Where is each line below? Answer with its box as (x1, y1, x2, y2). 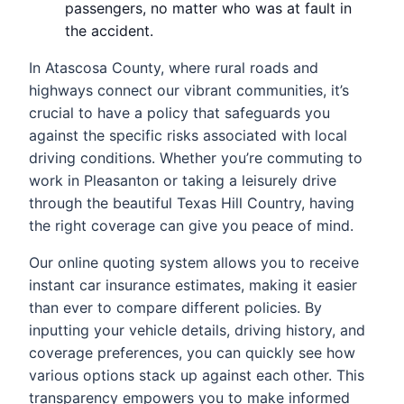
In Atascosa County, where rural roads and (29, 59, 318, 78)
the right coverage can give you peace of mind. (29, 216, 353, 235)
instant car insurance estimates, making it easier (29, 276, 357, 295)
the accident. (65, 22, 153, 41)
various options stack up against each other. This (29, 366, 364, 385)
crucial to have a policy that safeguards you (29, 104, 330, 123)
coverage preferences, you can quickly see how (29, 344, 355, 363)
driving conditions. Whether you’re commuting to (29, 149, 363, 168)
